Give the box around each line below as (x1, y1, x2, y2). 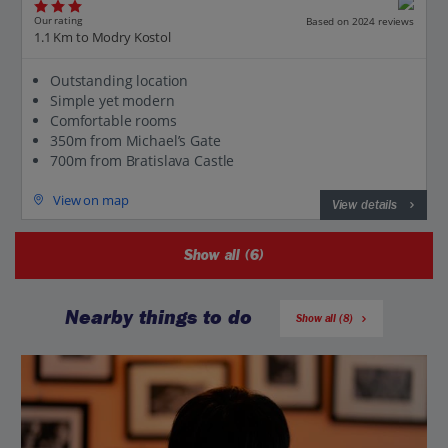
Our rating (34, 13, 82, 28)
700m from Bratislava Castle (50, 150, 235, 170)
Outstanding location (50, 70, 189, 90)
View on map (53, 190, 129, 209)
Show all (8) (296, 312, 353, 326)
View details (331, 196, 397, 213)
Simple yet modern (50, 90, 175, 110)
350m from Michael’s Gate (50, 130, 221, 150)
